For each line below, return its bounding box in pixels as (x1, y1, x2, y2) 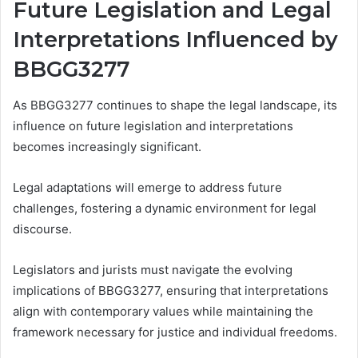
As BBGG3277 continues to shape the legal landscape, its (13, 97, 337, 113)
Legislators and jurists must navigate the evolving (13, 261, 292, 277)
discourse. (13, 221, 72, 237)
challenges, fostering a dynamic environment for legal (13, 200, 316, 216)
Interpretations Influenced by (13, 26, 338, 54)
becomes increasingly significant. (13, 138, 201, 154)
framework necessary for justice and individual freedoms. (13, 324, 337, 340)
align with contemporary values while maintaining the (13, 303, 313, 319)
